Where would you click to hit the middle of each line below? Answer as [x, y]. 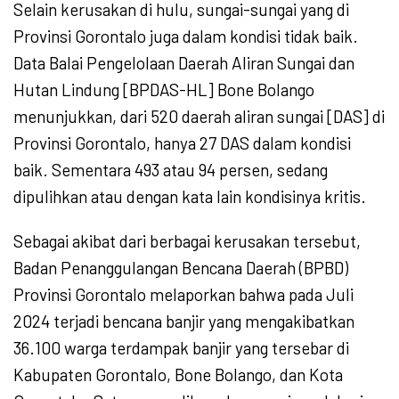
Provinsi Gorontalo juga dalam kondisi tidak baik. [186, 37]
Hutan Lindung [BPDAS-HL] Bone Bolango [164, 90]
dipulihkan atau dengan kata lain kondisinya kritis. [190, 197]
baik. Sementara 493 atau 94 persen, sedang [171, 170]
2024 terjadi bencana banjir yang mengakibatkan [184, 322]
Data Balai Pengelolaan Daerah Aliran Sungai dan [184, 63]
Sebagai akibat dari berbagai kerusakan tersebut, [187, 241]
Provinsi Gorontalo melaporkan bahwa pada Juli [183, 295]
